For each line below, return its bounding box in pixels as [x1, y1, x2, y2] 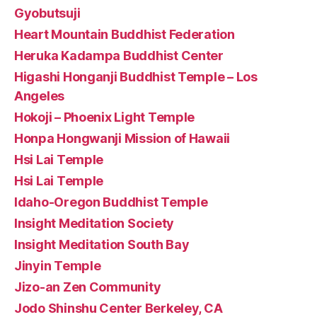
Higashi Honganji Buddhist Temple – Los [14, 69, 258, 84]
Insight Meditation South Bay [14, 236, 190, 252]
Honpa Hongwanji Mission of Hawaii [14, 130, 231, 146]
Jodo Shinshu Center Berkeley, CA [14, 300, 223, 316]
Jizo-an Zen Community [14, 279, 161, 294]
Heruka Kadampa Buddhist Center [14, 47, 224, 63]
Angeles [14, 88, 65, 103]
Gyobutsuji [14, 5, 81, 21]
